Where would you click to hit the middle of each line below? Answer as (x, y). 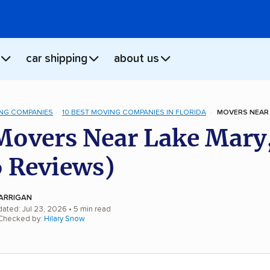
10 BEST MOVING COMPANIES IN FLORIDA (134, 112)
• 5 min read (89, 209)
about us (137, 59)
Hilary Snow (64, 219)
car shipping (57, 59)
